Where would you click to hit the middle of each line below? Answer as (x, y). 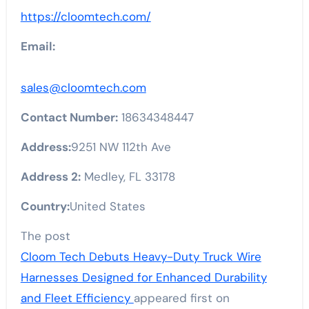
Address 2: (50, 176)
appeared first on (181, 298)
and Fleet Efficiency (77, 298)
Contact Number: (69, 117)
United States (107, 206)
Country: (45, 206)
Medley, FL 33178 (128, 176)
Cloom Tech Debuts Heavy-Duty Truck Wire (141, 256)
